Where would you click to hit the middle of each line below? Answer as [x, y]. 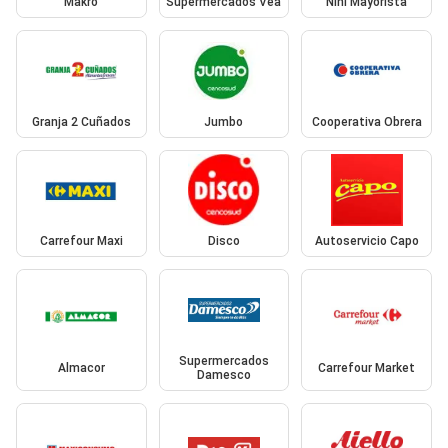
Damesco [223, 374]
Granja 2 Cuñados [81, 121]
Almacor [81, 367]
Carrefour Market [367, 367]
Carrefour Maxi [81, 241]
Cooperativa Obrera [366, 121]
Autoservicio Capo [366, 241]
